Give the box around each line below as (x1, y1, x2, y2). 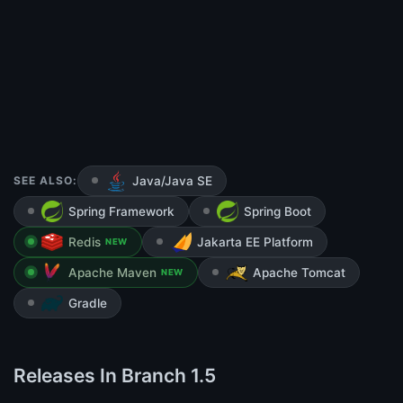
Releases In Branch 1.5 (13, 364, 216, 388)
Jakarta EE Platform (196, 235, 313, 250)
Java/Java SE (132, 174, 212, 189)
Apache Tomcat (252, 265, 345, 281)
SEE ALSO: (13, 174, 77, 188)
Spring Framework (68, 204, 175, 219)
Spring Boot (244, 204, 311, 219)
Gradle (68, 296, 107, 311)
